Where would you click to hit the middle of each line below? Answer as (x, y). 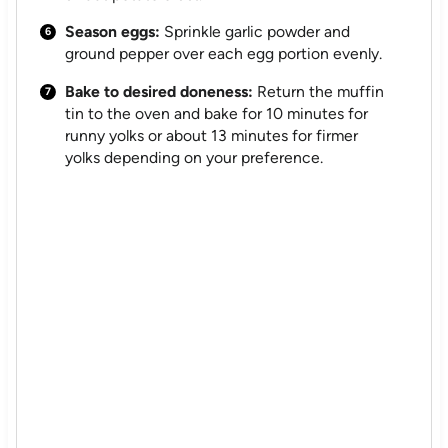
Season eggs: (113, 32)
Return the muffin (319, 92)
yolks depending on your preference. (194, 158)
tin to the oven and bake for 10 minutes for (217, 114)
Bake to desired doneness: (159, 92)
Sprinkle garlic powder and (255, 32)
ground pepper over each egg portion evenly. (224, 54)
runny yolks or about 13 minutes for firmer (212, 136)
